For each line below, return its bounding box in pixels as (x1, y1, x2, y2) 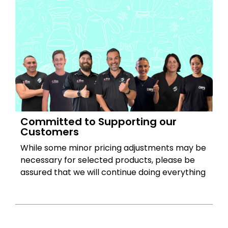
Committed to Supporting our (20, 114, 177, 129)
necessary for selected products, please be (20, 154, 195, 166)
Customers (20, 124, 79, 139)
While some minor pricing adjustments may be (20, 141, 206, 154)
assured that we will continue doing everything (20, 166, 206, 178)
